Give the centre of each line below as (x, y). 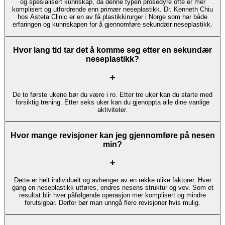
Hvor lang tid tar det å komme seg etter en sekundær (113, 50)
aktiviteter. (113, 110)
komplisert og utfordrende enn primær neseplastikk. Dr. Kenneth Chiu (113, 10)
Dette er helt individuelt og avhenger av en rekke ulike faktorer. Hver (113, 180)
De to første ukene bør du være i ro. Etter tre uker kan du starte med (113, 95)
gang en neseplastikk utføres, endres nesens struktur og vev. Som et (113, 187)
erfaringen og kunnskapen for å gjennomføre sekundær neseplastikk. (113, 25)
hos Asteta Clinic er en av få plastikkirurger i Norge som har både (113, 17)
